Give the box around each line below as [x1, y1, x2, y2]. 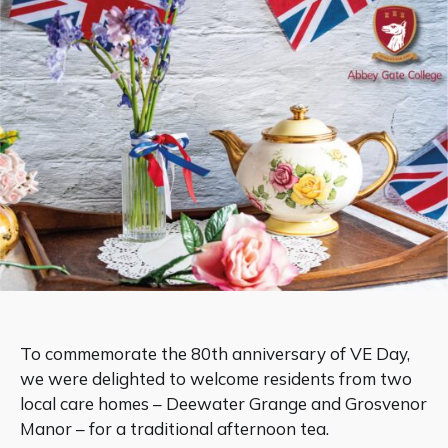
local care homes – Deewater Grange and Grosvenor [20, 392, 427, 414]
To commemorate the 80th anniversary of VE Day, [20, 342, 410, 364]
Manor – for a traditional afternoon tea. [20, 417, 329, 439]
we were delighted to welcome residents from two [20, 367, 412, 389]
